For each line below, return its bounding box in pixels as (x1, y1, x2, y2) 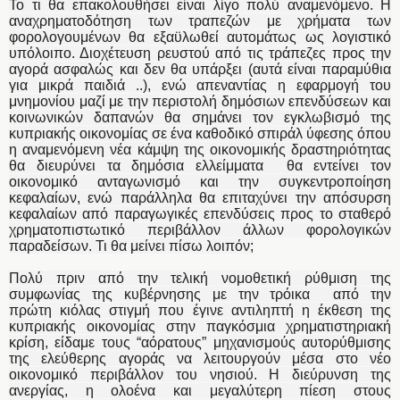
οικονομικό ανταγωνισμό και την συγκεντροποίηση (9, 173, 391, 189)
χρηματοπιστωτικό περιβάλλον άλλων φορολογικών (9, 221, 391, 237)
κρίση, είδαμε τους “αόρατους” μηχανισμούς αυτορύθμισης (9, 334, 391, 350)
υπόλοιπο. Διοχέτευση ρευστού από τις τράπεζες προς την (9, 45, 391, 61)
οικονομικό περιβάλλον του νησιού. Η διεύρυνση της (9, 366, 391, 382)
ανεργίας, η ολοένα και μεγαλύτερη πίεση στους (9, 382, 391, 398)
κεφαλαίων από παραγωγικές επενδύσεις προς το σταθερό (9, 205, 391, 221)
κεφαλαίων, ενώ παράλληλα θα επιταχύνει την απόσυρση (9, 189, 391, 205)
